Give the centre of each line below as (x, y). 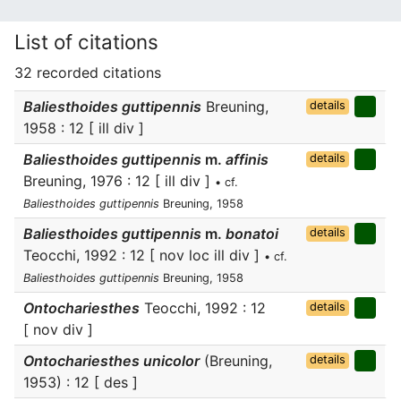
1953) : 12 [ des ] (81, 382)
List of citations (86, 42)
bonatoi (250, 234)
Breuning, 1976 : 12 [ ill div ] (119, 181)
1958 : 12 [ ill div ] (84, 128)
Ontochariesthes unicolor (111, 361)
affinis (245, 159)
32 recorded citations (88, 73)
